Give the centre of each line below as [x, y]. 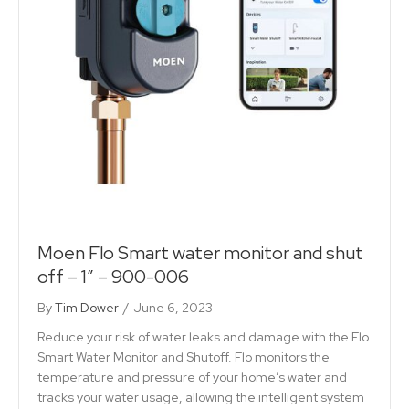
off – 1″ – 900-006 [113, 277]
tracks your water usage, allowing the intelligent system [201, 398]
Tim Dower [87, 308]
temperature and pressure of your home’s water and [192, 378]
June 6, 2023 [173, 308]
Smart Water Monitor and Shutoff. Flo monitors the [184, 357]
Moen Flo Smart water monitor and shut [200, 253]
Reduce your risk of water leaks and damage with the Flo [203, 337]
